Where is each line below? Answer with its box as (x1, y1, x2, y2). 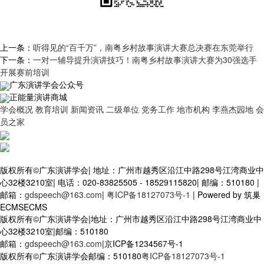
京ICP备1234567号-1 (104, 237, 183, 250)
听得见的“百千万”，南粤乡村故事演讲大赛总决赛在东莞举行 (33, 41, 253, 54)
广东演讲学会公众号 (9, 78, 84, 91)
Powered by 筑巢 (195, 189, 260, 201)
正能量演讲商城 (9, 91, 67, 103)
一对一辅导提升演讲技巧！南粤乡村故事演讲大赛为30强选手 (33, 54, 257, 66)
